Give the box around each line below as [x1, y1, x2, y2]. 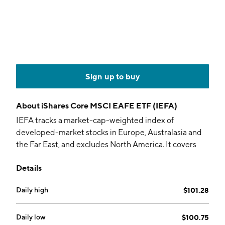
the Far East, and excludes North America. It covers [16, 140, 196, 149]
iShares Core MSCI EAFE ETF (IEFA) [41, 100, 177, 110]
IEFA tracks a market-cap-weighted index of [16, 116, 174, 125]
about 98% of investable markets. [16, 152, 133, 161]
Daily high [16, 186, 48, 194]
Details [16, 163, 42, 173]
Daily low [16, 213, 46, 221]
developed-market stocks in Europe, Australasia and [16, 128, 202, 137]
